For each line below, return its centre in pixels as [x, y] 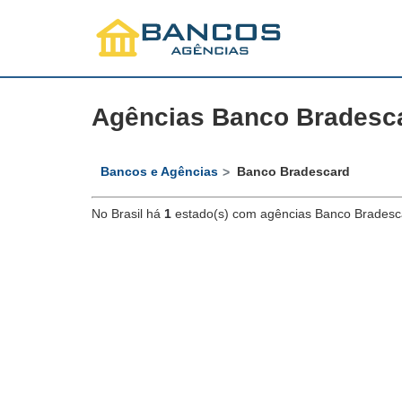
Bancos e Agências [159, 172]
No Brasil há [128, 214]
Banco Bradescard [294, 172]
